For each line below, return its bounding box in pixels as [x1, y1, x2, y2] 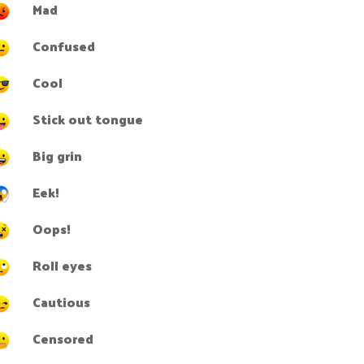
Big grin [32, 144, 82, 167]
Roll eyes [32, 253, 92, 277]
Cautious [32, 290, 90, 314]
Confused [32, 34, 95, 58]
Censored [32, 327, 93, 350]
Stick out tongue [32, 107, 143, 131]
